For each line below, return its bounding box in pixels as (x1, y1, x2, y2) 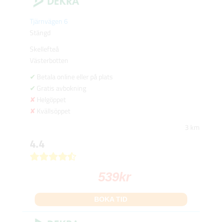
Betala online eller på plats (36, 71, 113, 82)
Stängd (29, 27, 51, 38)
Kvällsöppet (36, 106, 70, 116)
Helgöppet (36, 94, 66, 105)
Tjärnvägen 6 (29, 16, 68, 27)
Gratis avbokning (36, 83, 86, 94)
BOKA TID (94, 195, 128, 204)
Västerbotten (29, 55, 68, 66)
